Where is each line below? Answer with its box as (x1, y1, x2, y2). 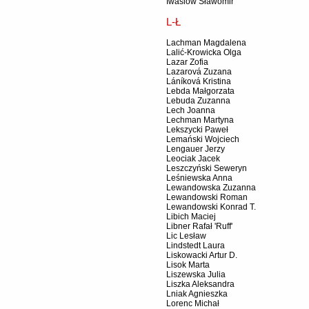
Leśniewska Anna (166, 172, 232, 183)
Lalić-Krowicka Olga (166, 47, 241, 57)
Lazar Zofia (166, 57, 208, 67)
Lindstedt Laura (166, 240, 225, 250)
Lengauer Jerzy (166, 143, 225, 154)
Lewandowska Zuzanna (166, 182, 256, 192)
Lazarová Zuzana (166, 66, 232, 77)
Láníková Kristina (166, 76, 231, 86)
